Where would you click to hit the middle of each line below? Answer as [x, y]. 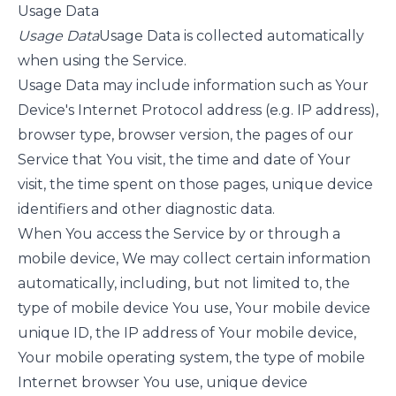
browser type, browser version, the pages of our [186, 135]
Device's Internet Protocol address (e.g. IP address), [198, 110]
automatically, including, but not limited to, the [184, 283]
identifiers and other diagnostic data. [146, 209]
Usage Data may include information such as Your [193, 85]
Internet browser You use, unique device [163, 382]
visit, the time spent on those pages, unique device [195, 184]
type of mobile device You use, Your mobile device [194, 308]
